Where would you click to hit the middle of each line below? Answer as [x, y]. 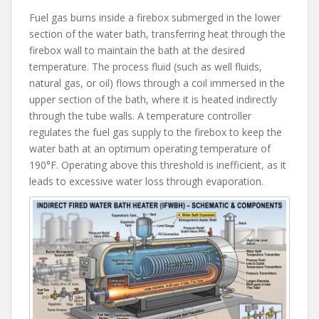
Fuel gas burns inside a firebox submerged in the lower [155, 17]
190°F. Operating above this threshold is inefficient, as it [158, 164]
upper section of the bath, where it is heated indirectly [153, 99]
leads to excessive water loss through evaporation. [146, 181]
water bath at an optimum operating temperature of [150, 148]
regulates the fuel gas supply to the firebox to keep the [156, 132]
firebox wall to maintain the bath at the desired [137, 50]
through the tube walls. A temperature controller [140, 115]
